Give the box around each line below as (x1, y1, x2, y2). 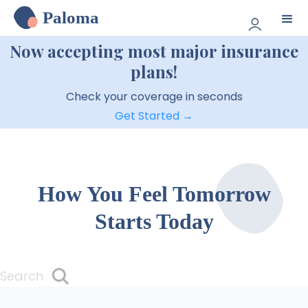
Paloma (43, 8, 99, 27)
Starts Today (94, 209, 214, 234)
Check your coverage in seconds (65, 89, 243, 104)
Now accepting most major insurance (10, 40, 298, 62)
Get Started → (115, 108, 193, 124)
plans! (131, 60, 177, 82)
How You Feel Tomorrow (37, 181, 271, 206)
